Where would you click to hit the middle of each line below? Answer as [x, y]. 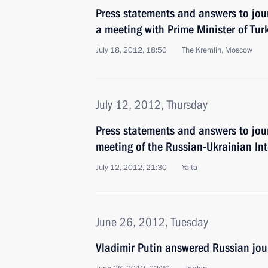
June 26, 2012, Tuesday [152, 222]
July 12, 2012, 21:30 [131, 167]
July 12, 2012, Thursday [152, 105]
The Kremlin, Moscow [217, 50]
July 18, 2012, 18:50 [131, 50]
